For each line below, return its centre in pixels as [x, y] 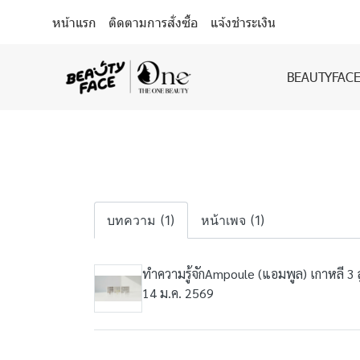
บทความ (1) [141, 220]
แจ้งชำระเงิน [243, 22]
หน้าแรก [76, 22]
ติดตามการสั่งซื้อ [155, 22]
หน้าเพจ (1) [233, 220]
